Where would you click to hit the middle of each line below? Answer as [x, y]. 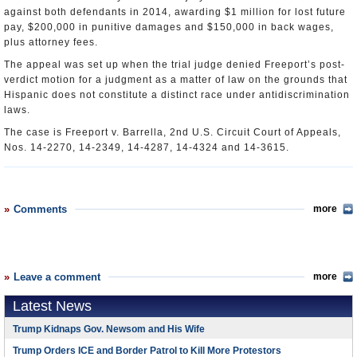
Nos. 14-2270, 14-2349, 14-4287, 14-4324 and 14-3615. [147, 147]
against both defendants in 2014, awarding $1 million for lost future [175, 12]
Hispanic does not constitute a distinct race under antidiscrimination [177, 95]
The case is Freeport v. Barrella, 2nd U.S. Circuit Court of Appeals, [173, 132]
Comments [40, 209]
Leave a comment [57, 277]
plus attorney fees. [51, 42]
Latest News [52, 306]
